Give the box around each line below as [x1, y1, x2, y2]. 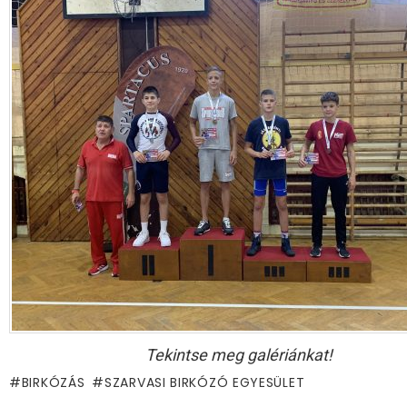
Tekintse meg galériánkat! [145, 344, 333, 364]
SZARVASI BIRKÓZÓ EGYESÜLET [104, 372, 305, 392]
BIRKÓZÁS [21, 372, 85, 392]
